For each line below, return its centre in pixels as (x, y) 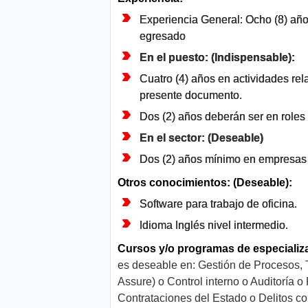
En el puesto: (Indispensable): (217, 58)
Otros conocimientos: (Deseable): (205, 183)
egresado (163, 36)
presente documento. (191, 96)
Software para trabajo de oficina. (218, 204)
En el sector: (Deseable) (201, 138)
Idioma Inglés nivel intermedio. (214, 225)
